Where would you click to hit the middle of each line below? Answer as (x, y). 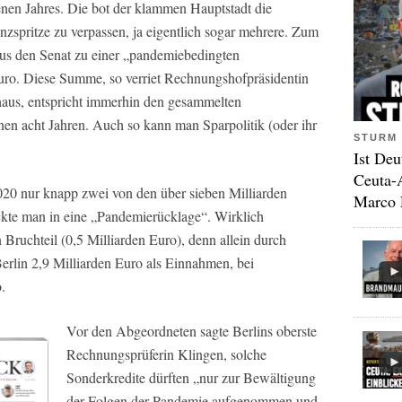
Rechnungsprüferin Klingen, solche (166, 354)
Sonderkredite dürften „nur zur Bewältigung (191, 377)
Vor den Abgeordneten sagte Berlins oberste (192, 331)
